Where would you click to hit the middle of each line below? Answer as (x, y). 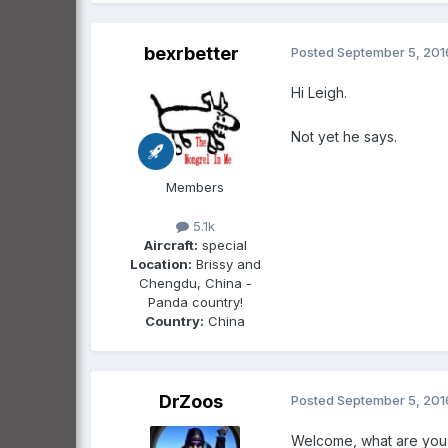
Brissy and (226, 263)
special (222, 244)
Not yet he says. (344, 136)
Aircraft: (170, 244)
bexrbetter (191, 53)
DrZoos (191, 401)
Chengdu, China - (195, 282)
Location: (160, 263)
